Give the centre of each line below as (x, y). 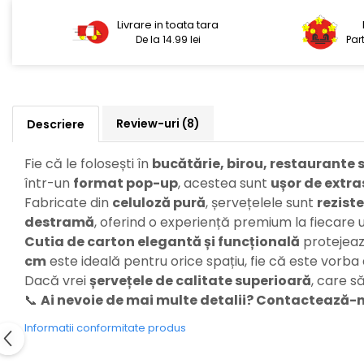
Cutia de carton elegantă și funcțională (162, 242)
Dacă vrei (57, 281)
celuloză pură (159, 203)
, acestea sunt (224, 184)
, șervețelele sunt (261, 203)
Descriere (56, 125)
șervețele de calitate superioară (200, 281)
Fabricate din (68, 203)
